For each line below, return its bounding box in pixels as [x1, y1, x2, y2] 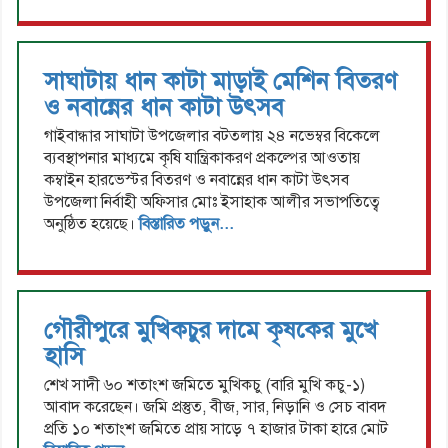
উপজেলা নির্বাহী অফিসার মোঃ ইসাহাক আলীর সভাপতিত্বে [44, 192, 380, 213]
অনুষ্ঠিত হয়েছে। [44, 214, 139, 235]
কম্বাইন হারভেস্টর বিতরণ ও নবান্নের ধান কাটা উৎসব [44, 170, 349, 191]
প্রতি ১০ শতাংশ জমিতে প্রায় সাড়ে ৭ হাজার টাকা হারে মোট [44, 419, 388, 440]
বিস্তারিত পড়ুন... [139, 214, 234, 235]
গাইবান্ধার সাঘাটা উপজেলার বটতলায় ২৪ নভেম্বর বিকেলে [44, 126, 380, 147]
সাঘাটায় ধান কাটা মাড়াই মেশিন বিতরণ [44, 66, 397, 97]
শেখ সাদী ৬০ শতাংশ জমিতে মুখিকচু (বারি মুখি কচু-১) [44, 375, 365, 396]
